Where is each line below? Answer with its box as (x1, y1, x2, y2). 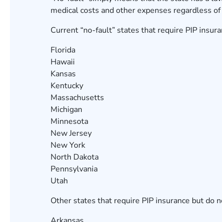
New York (51, 140, 85, 151)
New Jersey (51, 128, 92, 139)
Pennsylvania (51, 164, 98, 174)
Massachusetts (51, 92, 104, 103)
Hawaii (51, 56, 75, 67)
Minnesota (51, 116, 88, 127)
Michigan (51, 104, 82, 115)
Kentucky (51, 80, 83, 91)
